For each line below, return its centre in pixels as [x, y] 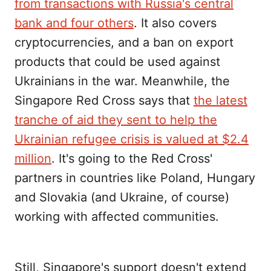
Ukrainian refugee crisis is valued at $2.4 [132, 139]
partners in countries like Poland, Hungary [135, 178]
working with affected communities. [117, 217]
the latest [220, 101]
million [33, 159]
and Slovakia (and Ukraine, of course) [122, 198]
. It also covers [175, 23]
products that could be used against [117, 62]
